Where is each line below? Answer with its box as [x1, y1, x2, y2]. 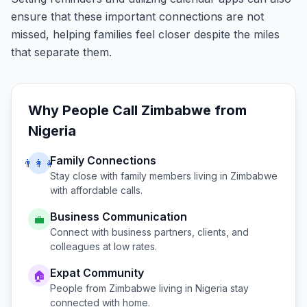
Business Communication [50, 210, 187, 223]
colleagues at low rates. [50, 241, 157, 252]
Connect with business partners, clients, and [50, 226, 249, 238]
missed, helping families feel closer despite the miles [11, 27, 280, 41]
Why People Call [28, 102, 141, 119]
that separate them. [11, 45, 112, 59]
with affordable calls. [50, 184, 143, 196]
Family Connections [50, 153, 156, 167]
